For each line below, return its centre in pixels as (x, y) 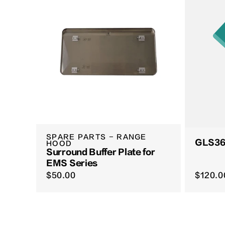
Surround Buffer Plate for (101, 152)
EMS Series (72, 163)
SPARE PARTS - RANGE (96, 137)
